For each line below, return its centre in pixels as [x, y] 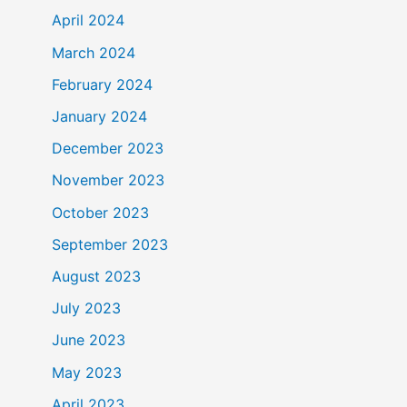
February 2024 [102, 84]
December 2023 [108, 149]
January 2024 [99, 117]
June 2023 [89, 340]
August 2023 [96, 276]
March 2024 [94, 52]
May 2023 [87, 372]
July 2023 [86, 308]
